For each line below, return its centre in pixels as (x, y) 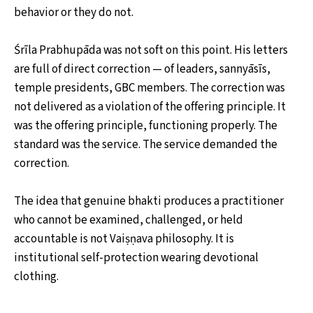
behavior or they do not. (74, 12)
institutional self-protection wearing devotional (136, 258)
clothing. (36, 277)
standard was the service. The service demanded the (146, 144)
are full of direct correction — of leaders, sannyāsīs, (142, 69)
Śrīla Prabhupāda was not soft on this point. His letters (151, 50)
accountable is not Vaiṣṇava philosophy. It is (124, 239)
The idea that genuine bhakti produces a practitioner (149, 202)
